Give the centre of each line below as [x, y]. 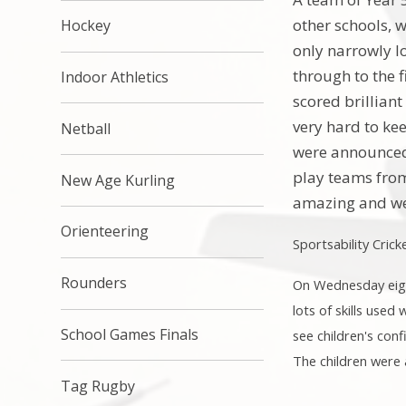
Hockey [86, 26]
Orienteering [105, 232]
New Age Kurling [118, 180]
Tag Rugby [98, 386]
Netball [86, 128]
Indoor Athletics [115, 77]
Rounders [94, 283]
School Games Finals [130, 334]
